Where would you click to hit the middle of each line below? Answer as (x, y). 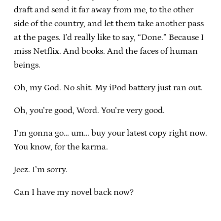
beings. (27, 65)
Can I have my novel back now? (74, 192)
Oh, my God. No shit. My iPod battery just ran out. (108, 88)
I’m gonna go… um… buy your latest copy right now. (110, 133)
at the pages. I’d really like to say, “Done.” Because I (109, 37)
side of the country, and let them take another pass (109, 23)
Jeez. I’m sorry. (41, 169)
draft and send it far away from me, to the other (104, 10)
